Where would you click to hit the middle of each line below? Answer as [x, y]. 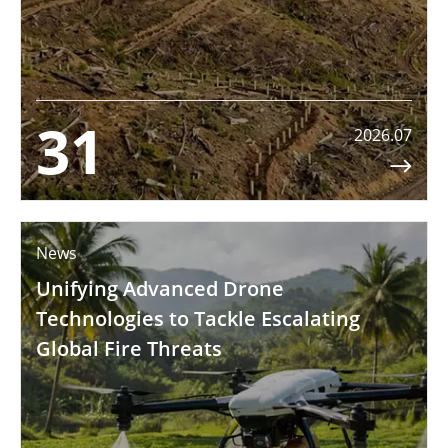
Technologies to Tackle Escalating [198, 319]
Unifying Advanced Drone [160, 289]
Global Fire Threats [129, 349]
